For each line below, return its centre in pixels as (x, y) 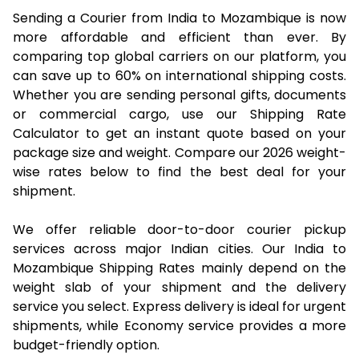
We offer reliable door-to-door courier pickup (179, 229)
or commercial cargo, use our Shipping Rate (179, 114)
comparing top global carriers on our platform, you (179, 56)
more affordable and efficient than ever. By (179, 37)
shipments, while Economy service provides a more (179, 325)
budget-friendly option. (86, 345)
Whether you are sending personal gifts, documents (179, 95)
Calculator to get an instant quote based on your (179, 133)
